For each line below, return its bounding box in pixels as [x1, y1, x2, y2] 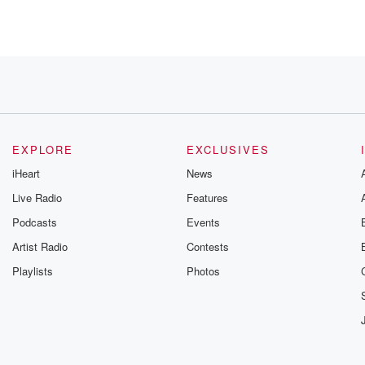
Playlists [12, 263, 54, 279]
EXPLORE [12, 142, 74, 157]
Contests [186, 239, 229, 254]
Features [186, 190, 228, 205]
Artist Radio [12, 239, 68, 254]
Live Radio [12, 190, 63, 205]
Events [186, 214, 220, 230]
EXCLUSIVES [186, 142, 270, 157]
